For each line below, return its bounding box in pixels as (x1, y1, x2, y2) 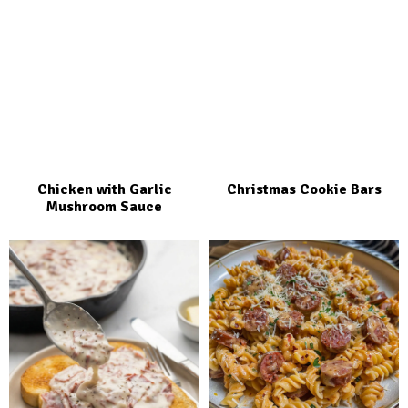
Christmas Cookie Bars (226, 180, 382, 199)
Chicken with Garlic (36, 180, 172, 199)
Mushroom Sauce (46, 198, 162, 217)
